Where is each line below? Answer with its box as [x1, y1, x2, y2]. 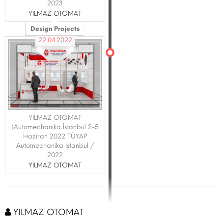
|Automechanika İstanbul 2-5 [11, 123, 99, 131]
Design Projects [30, 25, 80, 32]
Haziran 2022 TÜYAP [23, 133, 87, 140]
